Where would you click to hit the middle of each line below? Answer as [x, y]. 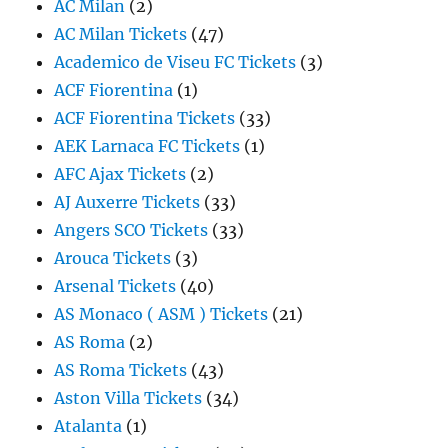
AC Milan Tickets [121, 34]
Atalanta [88, 426]
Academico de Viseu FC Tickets [175, 62]
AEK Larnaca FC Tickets [147, 146]
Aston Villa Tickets [128, 398]
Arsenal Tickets [115, 286]
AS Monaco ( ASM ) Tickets [161, 314]
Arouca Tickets [113, 258]
